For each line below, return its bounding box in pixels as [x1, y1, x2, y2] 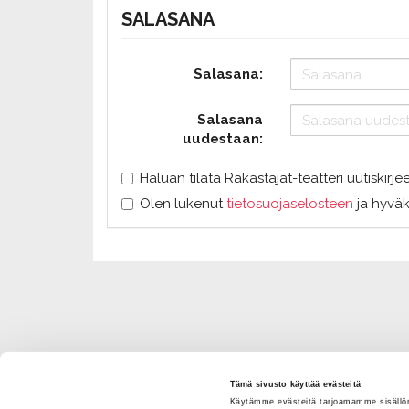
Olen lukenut [140, 195, 226, 212]
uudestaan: [182, 131, 263, 147]
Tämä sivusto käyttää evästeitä [229, 379, 362, 389]
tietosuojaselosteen [226, 195, 353, 212]
